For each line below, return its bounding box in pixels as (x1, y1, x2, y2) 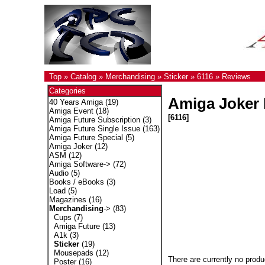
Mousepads (53, 248, 93, 257)
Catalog (70, 72, 96, 81)
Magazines (49, 195, 86, 204)
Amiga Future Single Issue (49, 124, 140, 133)
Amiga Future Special (49, 133, 123, 142)
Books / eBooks (49, 177, 104, 186)
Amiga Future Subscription (49, 115, 140, 124)
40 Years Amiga (49, 98, 103, 106)
